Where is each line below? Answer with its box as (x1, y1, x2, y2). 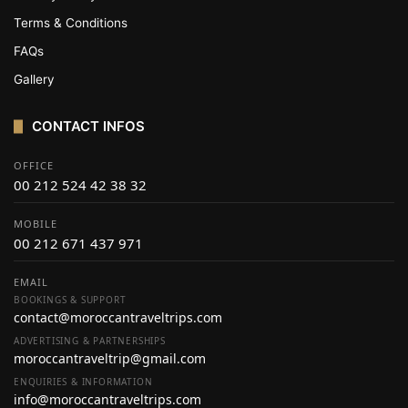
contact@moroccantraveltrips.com (14, 309, 222, 326)
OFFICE (14, 158, 54, 172)
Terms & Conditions (14, 15, 127, 30)
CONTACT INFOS (32, 117, 145, 135)
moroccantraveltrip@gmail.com (14, 350, 206, 367)
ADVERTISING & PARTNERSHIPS (14, 334, 166, 347)
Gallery (14, 72, 55, 87)
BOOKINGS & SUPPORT (14, 293, 127, 306)
